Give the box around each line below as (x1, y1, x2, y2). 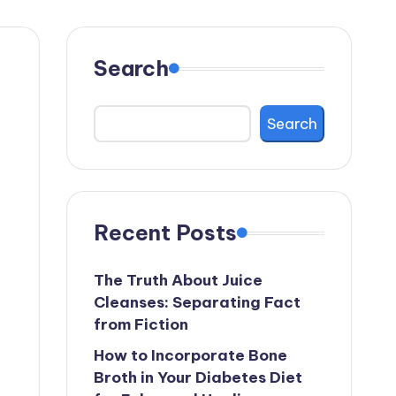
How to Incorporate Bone (93, 346, 287, 365)
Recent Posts (93, 219, 237, 246)
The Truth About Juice (93, 270, 263, 290)
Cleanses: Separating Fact (93, 293, 301, 312)
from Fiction (93, 315, 188, 334)
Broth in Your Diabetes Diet (93, 368, 302, 387)
